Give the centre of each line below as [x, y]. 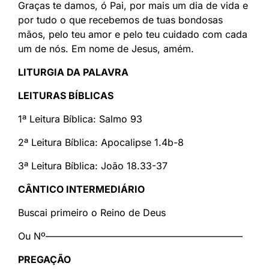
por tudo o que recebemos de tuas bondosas [120, 20]
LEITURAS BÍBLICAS [66, 96]
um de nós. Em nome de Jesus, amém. [106, 49]
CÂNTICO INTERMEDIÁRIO [81, 189]
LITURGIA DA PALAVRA [73, 72]
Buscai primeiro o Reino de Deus [92, 213]
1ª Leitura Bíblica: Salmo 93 [80, 119]
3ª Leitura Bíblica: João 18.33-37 [93, 166]
